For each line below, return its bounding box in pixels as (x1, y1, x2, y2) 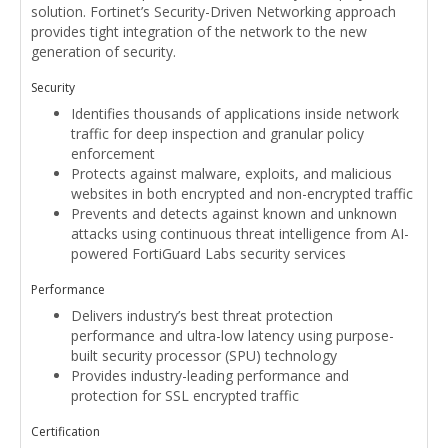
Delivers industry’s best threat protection (71, 306, 333, 326)
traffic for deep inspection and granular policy (71, 124, 364, 144)
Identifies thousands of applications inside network (71, 104, 399, 124)
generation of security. (31, 42, 176, 62)
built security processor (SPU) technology (71, 346, 337, 366)
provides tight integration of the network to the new (31, 22, 367, 42)
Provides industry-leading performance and (71, 366, 349, 386)
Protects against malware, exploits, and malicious (71, 164, 392, 184)
